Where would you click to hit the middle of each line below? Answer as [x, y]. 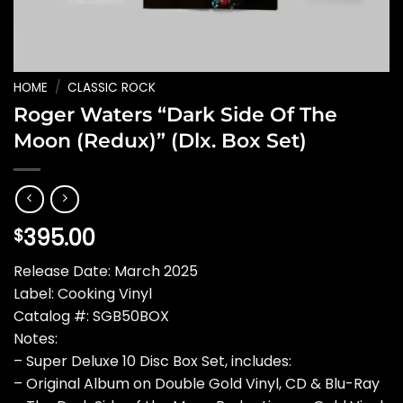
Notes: [36, 339]
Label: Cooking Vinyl [83, 294]
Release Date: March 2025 [106, 272]
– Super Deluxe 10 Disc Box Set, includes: [152, 362]
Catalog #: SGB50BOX [91, 317]
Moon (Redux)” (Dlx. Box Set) [160, 140]
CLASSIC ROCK [112, 88]
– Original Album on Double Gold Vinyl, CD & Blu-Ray [197, 384]
